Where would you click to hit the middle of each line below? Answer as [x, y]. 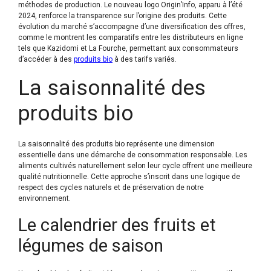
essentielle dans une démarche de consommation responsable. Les [133, 155]
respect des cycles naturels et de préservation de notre [111, 188]
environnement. [44, 199]
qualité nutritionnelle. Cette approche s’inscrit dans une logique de [129, 177]
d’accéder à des [46, 60]
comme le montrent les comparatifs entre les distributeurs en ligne [131, 38]
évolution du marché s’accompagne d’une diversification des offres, [132, 27]
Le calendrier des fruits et [117, 225]
